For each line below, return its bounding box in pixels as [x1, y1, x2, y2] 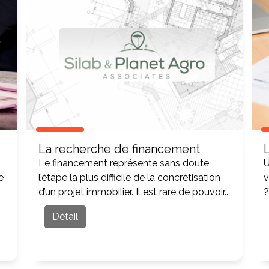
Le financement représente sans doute [38, 157, 210, 169]
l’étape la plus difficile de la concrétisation [38, 172, 221, 183]
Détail [52, 211, 79, 222]
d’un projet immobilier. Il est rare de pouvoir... [38, 186, 231, 198]
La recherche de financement [38, 142, 201, 156]
